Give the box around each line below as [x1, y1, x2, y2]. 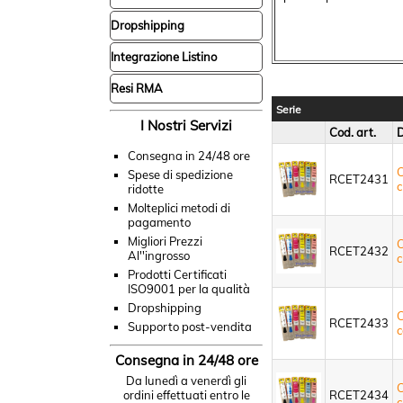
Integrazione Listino [111, 49, 217, 64]
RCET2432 [329, 244, 389, 258]
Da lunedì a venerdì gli [126, 373, 246, 388]
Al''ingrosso [128, 248, 190, 263]
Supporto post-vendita [128, 319, 252, 334]
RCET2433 [329, 316, 389, 330]
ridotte [128, 182, 164, 196]
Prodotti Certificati [128, 267, 227, 282]
